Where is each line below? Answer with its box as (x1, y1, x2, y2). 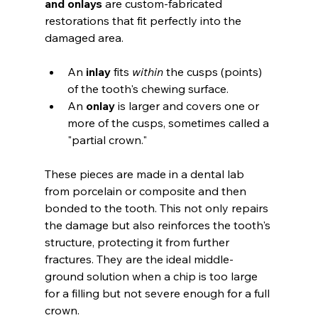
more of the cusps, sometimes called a (67, 115, 272, 130)
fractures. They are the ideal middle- (44, 251, 234, 266)
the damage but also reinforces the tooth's (44, 217, 273, 232)
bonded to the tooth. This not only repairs (44, 200, 271, 215)
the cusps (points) (163, 64, 265, 79)
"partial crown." (67, 132, 147, 147)
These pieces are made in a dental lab (44, 166, 247, 181)
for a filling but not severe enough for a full (44, 285, 273, 300)
